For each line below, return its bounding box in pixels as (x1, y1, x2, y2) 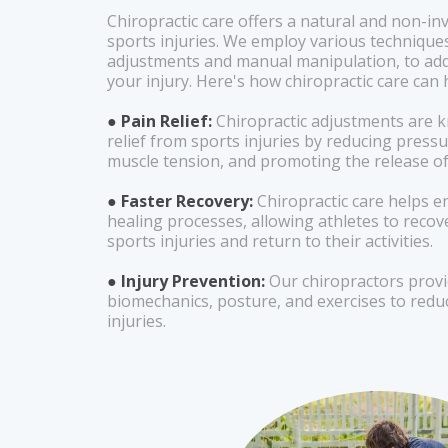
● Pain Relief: (107, 110, 212, 132)
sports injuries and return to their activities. (107, 230, 433, 252)
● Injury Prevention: (107, 270, 265, 292)
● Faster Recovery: (107, 190, 253, 212)
